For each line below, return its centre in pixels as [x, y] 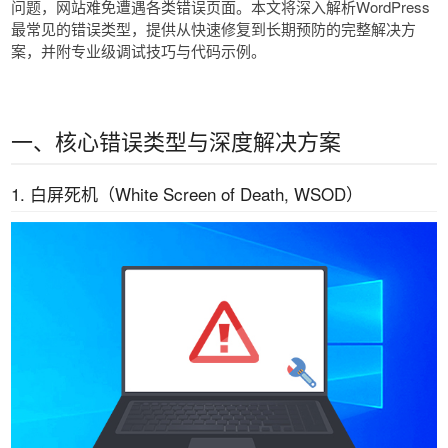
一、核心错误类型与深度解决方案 [176, 140]
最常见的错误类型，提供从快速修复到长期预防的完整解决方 [213, 28]
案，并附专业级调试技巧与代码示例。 [138, 50]
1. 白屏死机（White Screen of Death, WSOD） [187, 193]
